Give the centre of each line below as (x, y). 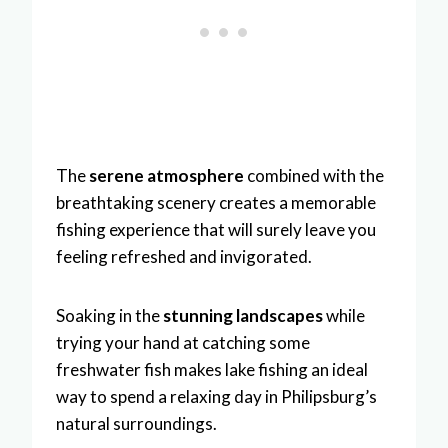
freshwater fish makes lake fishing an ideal (212, 369)
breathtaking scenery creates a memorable (216, 202)
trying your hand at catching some (183, 342)
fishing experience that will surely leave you (216, 229)
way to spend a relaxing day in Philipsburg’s (216, 396)
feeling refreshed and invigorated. (184, 256)
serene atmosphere (166, 175)
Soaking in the (109, 315)
